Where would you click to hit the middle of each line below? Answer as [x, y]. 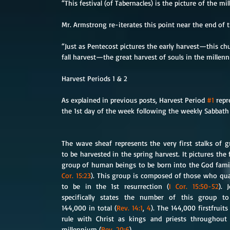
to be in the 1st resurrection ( [115, 186]
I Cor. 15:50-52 [194, 186]
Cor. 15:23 [76, 176]
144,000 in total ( [89, 208]
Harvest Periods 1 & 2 [94, 79]
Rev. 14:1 [130, 208]
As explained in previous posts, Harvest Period [134, 100]
